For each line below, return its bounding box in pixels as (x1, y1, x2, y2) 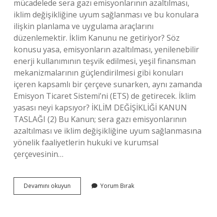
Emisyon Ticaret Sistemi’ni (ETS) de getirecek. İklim (14, 91, 196, 101)
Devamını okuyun (24, 182, 71, 190)
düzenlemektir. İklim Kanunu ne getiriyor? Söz (14, 32, 180, 43)
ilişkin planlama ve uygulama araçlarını (14, 21, 154, 31)
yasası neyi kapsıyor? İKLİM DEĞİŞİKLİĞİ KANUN (14, 102, 187, 113)
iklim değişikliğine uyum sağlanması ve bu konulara (14, 9, 199, 20)
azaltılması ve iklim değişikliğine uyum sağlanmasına (14, 125, 201, 136)
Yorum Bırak (100, 182, 134, 190)
